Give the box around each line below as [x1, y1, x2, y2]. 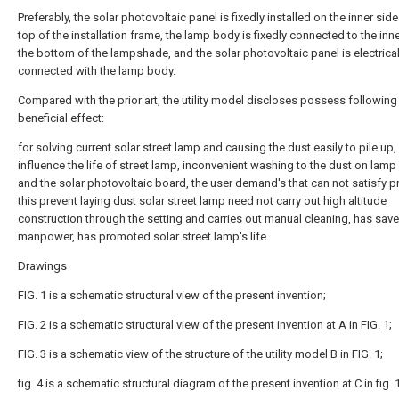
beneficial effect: [18, 111, 104, 125]
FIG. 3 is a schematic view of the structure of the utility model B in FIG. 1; [18, 347, 383, 361]
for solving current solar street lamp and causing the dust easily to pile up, [18, 141, 396, 154]
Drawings [18, 259, 67, 273]
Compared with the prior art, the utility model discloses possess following [18, 94, 397, 107]
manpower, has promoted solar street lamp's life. [18, 230, 269, 243]
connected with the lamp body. [18, 64, 175, 77]
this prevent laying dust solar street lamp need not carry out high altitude [18, 194, 387, 208]
